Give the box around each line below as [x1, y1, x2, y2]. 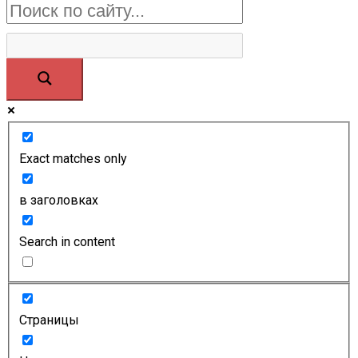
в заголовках [19, 192, 98, 208]
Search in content [19, 233, 115, 249]
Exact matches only [19, 150, 127, 166]
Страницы [19, 312, 79, 328]
